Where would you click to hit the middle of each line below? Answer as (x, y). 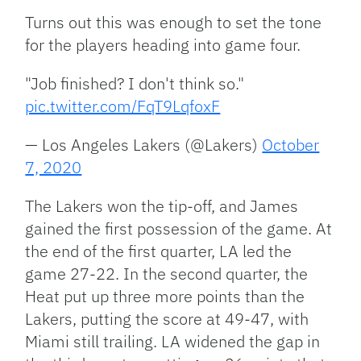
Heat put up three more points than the (165, 297)
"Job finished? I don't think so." (135, 84)
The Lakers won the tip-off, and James (162, 206)
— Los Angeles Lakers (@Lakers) (144, 145)
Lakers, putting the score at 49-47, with (167, 319)
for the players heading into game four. (163, 45)
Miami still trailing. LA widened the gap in (173, 342)
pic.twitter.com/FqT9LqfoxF (123, 106)
